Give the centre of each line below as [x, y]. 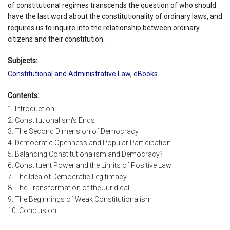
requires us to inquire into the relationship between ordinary [104, 27]
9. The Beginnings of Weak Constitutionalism [80, 199]
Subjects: [23, 60]
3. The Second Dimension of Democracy [73, 132]
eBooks [146, 74]
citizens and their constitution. [56, 39]
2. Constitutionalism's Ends [51, 120]
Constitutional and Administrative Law [69, 74]
